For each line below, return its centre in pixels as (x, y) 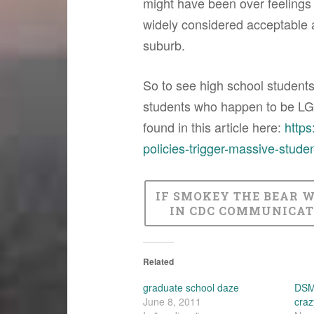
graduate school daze (191, 288)
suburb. (164, 45)
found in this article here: (213, 127)
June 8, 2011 (172, 302)
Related (158, 262)
